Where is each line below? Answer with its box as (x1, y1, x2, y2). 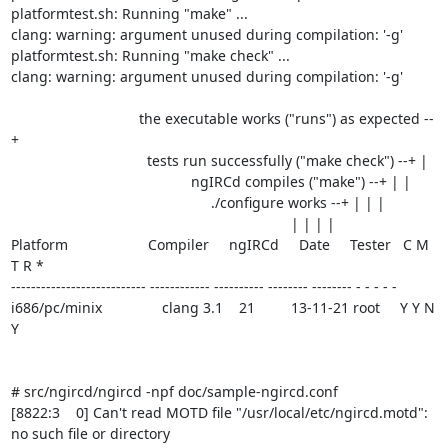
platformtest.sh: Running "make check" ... (10, 46, 290, 65)
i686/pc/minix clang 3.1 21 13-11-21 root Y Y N (10, 298, 435, 317)
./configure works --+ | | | (10, 193, 211, 212)
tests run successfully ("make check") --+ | (10, 151, 147, 170)
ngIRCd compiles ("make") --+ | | (10, 172, 191, 191)
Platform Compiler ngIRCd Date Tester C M (10, 235, 429, 254)
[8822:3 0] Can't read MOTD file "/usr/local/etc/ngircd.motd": (10, 403, 428, 422)
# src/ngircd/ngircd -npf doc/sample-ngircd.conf (10, 382, 338, 401)
